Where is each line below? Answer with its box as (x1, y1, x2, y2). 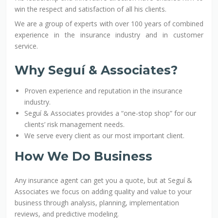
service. (15, 41, 38, 51)
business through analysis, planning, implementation (15, 198, 180, 207)
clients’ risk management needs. (24, 119, 125, 129)
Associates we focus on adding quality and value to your (15, 186, 192, 196)
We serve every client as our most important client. (24, 130, 185, 140)
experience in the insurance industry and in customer (15, 30, 203, 39)
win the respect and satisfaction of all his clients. (15, 4, 167, 14)
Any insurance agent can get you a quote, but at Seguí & (15, 175, 193, 185)
